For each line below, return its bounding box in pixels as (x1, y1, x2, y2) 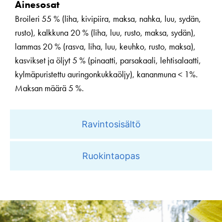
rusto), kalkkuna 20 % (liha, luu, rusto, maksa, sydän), (15, 26, 196, 38)
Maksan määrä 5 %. (15, 82, 84, 94)
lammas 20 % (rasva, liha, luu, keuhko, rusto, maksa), (15, 40, 196, 52)
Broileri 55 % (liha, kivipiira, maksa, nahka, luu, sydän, (15, 12, 201, 24)
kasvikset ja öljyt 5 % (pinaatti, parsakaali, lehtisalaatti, (15, 54, 201, 66)
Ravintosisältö (81, 119, 141, 130)
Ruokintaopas (82, 151, 140, 162)
